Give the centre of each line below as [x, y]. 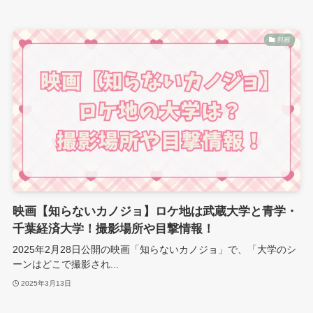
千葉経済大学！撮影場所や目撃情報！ [113, 228]
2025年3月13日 [46, 284]
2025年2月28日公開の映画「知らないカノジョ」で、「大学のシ [154, 249]
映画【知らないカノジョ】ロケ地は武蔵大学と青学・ [155, 211]
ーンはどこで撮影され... [65, 264]
